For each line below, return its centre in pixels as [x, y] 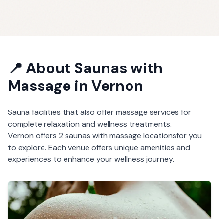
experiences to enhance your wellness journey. [91, 159]
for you [189, 136]
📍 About [41, 68]
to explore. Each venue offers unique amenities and [99, 147]
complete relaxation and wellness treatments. [90, 124]
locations [160, 136]
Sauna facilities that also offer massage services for [99, 112]
